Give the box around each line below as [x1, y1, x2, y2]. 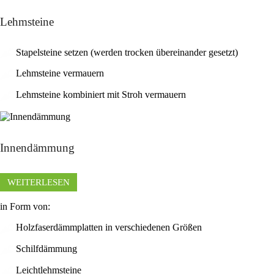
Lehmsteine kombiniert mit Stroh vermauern [13, 89, 186, 100]
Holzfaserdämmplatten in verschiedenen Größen [13, 222, 202, 233]
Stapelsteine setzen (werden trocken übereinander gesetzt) [13, 46, 238, 57]
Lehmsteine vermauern [13, 68, 104, 79]
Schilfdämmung [13, 243, 77, 254]
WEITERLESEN [7, 177, 70, 188]
